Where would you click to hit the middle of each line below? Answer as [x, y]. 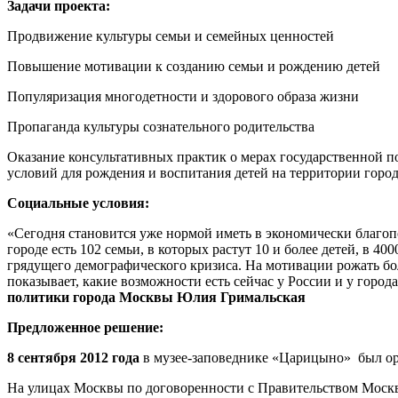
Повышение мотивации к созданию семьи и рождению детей [194, 67]
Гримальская [263, 298]
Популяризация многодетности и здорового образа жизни [183, 97]
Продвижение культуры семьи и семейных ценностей [171, 36]
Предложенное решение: [85, 328]
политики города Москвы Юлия [114, 298]
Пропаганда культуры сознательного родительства [161, 127]
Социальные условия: [78, 203]
